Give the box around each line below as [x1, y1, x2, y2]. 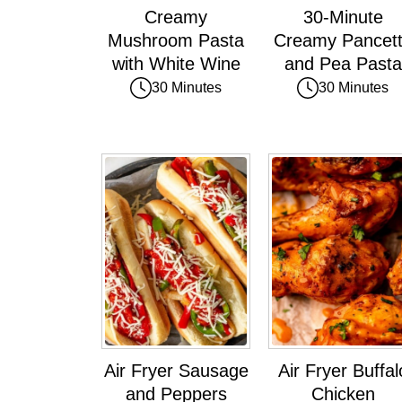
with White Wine [111, 53, 240, 74]
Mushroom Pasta [108, 30, 244, 50]
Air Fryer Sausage [103, 361, 249, 381]
